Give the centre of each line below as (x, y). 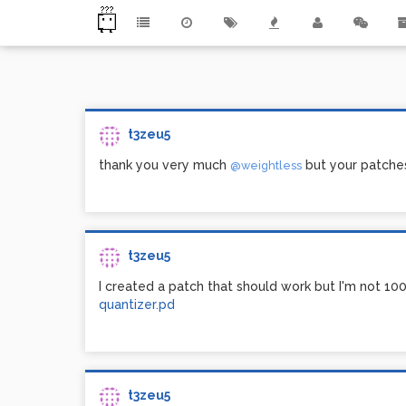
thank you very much (164, 165)
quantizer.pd (137, 304)
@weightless (266, 165)
